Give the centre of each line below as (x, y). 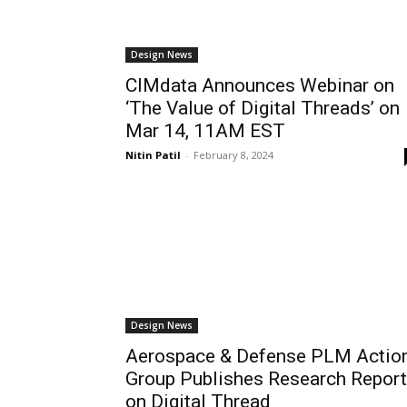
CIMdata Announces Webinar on (260, 85)
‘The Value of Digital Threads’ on (263, 108)
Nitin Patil (153, 155)
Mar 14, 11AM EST (205, 131)
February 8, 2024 (233, 155)
